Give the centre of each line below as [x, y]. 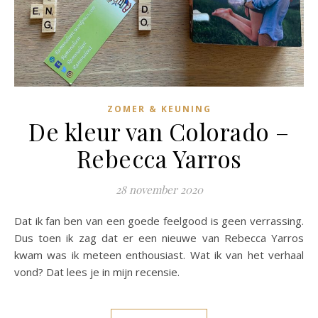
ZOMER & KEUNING [159, 109]
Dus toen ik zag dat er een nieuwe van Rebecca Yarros [159, 238]
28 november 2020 [159, 190]
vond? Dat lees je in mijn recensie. [97, 272]
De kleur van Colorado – [159, 131]
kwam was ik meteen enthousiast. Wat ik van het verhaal [159, 255]
